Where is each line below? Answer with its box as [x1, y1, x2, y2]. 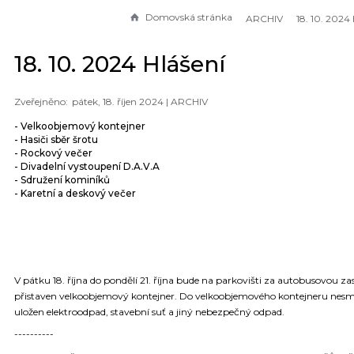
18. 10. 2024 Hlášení [14, 50, 225, 77]
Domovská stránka [145, 11, 232, 23]
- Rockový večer [14, 147, 92, 160]
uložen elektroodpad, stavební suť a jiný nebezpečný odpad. [14, 305, 284, 318]
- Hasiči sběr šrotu [14, 134, 98, 146]
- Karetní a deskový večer [14, 187, 136, 200]
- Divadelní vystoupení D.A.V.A [14, 160, 160, 173]
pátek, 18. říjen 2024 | [72, 96, 171, 108]
